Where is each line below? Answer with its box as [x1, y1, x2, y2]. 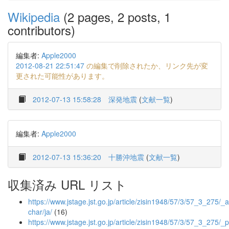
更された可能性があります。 [16, 71, 109, 81]
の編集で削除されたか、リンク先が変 [84, 60, 208, 71]
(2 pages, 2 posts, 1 [60, 8, 171, 26]
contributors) [8, 21, 75, 39]
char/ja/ [28, 207, 52, 217]
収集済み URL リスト [8, 175, 127, 193]
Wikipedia [8, 8, 60, 26]
